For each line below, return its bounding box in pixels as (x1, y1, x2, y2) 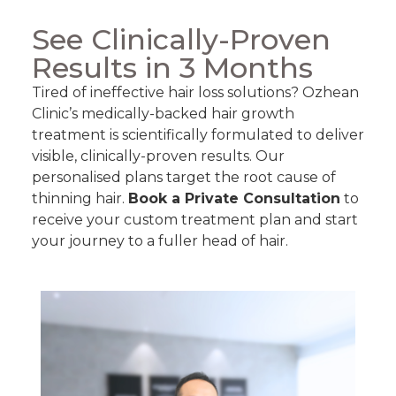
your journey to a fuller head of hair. (32, 232, 288, 249)
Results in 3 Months (32, 49, 313, 85)
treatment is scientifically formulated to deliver (32, 126, 364, 143)
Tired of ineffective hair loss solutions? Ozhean (32, 83, 359, 101)
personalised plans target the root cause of (32, 168, 336, 186)
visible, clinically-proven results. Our (32, 147, 285, 164)
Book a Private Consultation (128, 189, 340, 207)
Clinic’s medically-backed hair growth (32, 104, 294, 122)
